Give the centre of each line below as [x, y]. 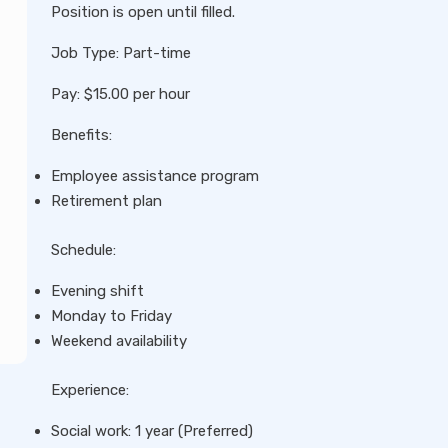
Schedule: [83, 250]
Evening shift [97, 291]
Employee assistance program [155, 176]
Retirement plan [106, 201]
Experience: [90, 390]
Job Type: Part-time [121, 53]
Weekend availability [119, 341]
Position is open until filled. [143, 12]
